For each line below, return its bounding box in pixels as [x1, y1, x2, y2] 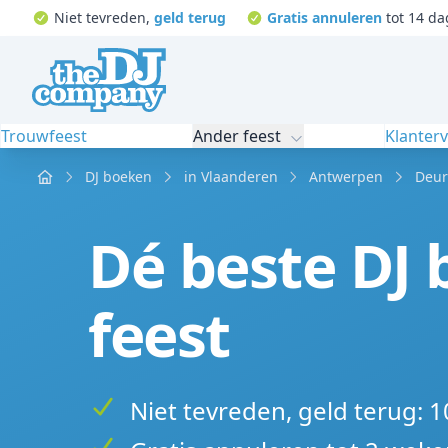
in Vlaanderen [183, 167, 278, 186]
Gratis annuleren [267, 8, 382, 27]
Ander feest [192, 125, 281, 147]
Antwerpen [309, 167, 383, 186]
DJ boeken [85, 167, 152, 186]
